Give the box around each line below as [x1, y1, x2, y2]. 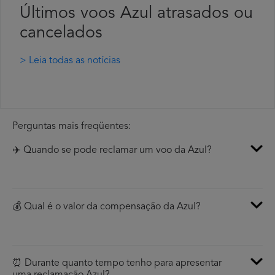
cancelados [20, 25, 103, 42]
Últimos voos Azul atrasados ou [20, 6, 253, 23]
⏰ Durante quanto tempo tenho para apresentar [12, 258, 222, 269]
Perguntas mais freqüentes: [12, 122, 131, 132]
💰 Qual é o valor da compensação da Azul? [12, 202, 201, 212]
